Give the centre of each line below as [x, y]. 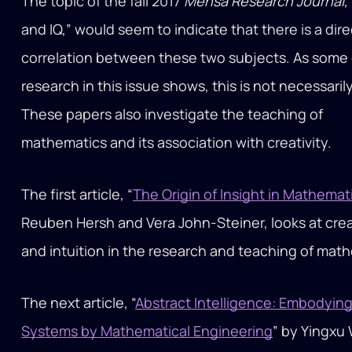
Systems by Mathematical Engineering [147, 331]
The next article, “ [79, 303]
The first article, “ [77, 194]
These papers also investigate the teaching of [172, 114]
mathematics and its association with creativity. [177, 143]
